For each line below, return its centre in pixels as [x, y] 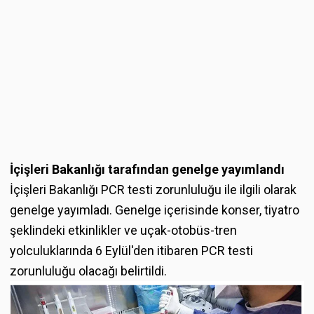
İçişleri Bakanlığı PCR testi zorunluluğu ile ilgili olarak [153, 189]
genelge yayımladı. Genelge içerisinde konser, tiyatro [155, 210]
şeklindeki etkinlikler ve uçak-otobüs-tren [123, 230]
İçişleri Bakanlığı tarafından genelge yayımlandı [147, 169]
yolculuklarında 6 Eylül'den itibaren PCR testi [131, 250]
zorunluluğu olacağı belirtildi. [88, 271]
